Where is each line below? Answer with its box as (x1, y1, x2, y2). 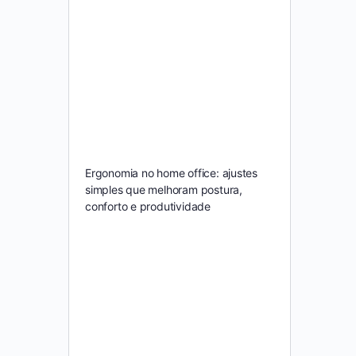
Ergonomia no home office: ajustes (85, 166, 258, 180)
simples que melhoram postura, (85, 183, 242, 197)
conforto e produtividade (85, 199, 211, 214)
